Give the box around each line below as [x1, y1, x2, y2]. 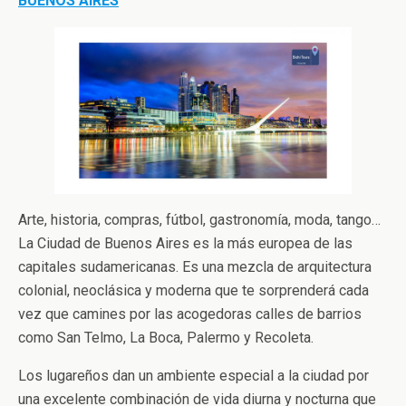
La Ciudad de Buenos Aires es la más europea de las [18, 235, 353, 253]
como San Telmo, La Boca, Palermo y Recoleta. [18, 329, 314, 347]
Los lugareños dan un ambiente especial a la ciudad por [18, 367, 369, 385]
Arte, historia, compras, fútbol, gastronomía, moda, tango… [18, 211, 381, 229]
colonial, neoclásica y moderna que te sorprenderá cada [18, 282, 369, 300]
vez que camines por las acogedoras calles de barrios [18, 305, 362, 324]
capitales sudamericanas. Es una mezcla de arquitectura [18, 258, 372, 276]
